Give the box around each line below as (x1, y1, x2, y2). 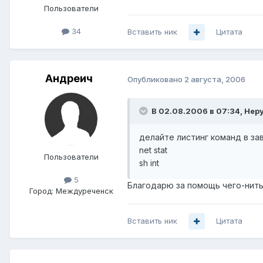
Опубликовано (127, 74, 184, 84)
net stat (139, 145, 167, 156)
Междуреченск (55, 186, 113, 196)
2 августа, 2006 (184, 74, 245, 84)
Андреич (45, 72, 93, 85)
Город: (29, 186, 53, 196)
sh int (139, 158, 159, 168)
